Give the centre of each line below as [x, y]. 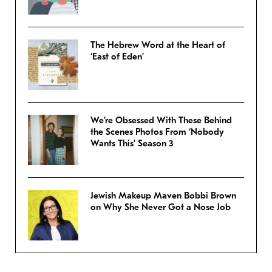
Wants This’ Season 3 [132, 144]
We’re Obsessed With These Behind [161, 121]
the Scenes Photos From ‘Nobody [157, 132]
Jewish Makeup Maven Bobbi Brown [163, 196]
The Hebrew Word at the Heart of [158, 45]
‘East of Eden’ [117, 57]
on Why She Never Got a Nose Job [161, 207]
